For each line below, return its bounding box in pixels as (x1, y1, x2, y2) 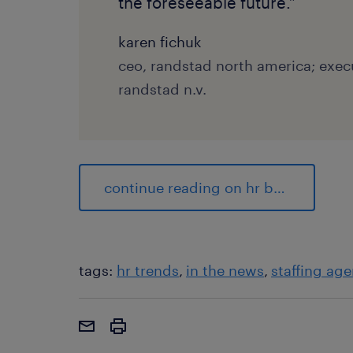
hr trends (117, 261, 179, 279)
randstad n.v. (118, 80, 206, 98)
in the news (186, 261, 264, 279)
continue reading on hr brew (273, 178, 285, 196)
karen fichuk (118, 32, 202, 50)
